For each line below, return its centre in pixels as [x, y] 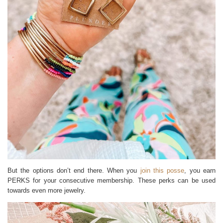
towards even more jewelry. [47, 190]
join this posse [162, 170]
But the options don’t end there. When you [74, 170]
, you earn [200, 170]
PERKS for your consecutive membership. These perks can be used [111, 180]
